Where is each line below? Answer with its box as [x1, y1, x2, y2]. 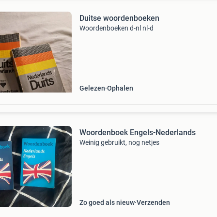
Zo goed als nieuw [79, 199, 135, 206]
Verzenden [136, 199, 170, 206]
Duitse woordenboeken [79, 14, 159, 23]
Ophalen [107, 84, 133, 92]
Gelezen [79, 84, 105, 92]
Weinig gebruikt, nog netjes [79, 139, 159, 146]
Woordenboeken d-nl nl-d [79, 24, 154, 32]
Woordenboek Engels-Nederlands [79, 128, 196, 137]
